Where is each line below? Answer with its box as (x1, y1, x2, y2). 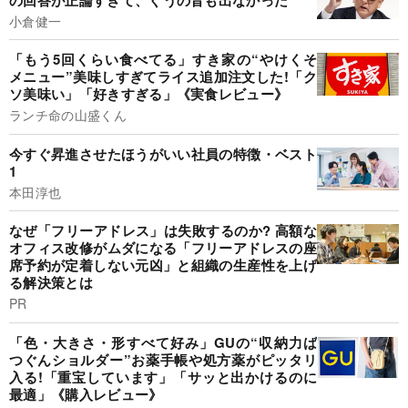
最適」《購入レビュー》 (9, 383, 163, 404)
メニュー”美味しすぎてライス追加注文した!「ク (9, 66, 317, 87)
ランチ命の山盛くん (9, 106, 127, 125)
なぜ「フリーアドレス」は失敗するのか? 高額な (9, 220, 317, 241)
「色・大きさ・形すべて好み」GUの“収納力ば (9, 331, 317, 352)
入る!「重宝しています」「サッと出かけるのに (9, 366, 317, 387)
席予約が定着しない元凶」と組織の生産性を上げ (9, 255, 317, 276)
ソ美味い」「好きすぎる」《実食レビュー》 (9, 84, 289, 105)
